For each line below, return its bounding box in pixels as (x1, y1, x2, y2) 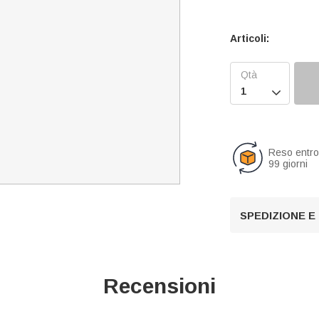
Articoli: (230, 32, 270, 44)
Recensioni (103, 273, 216, 298)
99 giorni (268, 157, 308, 169)
